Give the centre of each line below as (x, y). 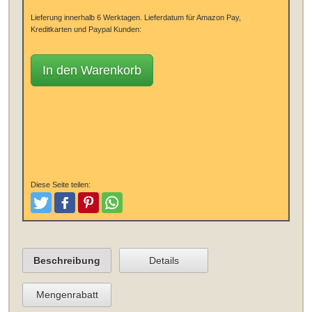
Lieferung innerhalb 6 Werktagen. (86, 17)
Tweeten (59, 209)
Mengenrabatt (67, 295)
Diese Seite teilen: (60, 185)
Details (164, 260)
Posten (79, 209)
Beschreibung (67, 260)
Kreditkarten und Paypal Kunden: (86, 29)
